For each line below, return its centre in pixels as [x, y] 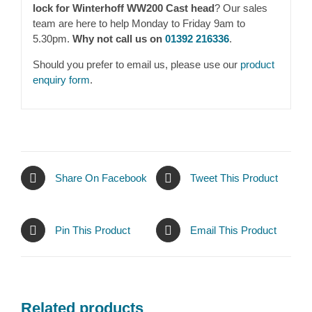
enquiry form [61, 79]
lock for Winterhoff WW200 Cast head [123, 8]
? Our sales [241, 8]
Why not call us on [118, 38]
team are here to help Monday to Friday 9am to [139, 23]
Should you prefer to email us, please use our [136, 64]
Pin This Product [93, 230]
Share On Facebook [101, 178]
